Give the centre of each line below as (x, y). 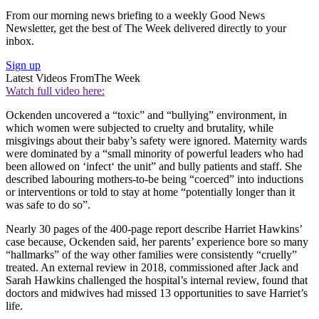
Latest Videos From (50, 78)
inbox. (20, 41)
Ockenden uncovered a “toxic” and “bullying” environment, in (146, 115)
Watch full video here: (55, 91)
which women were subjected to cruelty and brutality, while (140, 128)
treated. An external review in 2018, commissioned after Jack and (152, 268)
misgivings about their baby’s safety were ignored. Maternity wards (156, 141)
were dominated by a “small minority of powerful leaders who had (155, 154)
